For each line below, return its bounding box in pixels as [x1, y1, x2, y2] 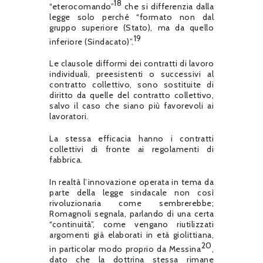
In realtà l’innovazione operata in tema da [49, 177, 214, 188]
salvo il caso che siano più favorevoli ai [49, 100, 214, 112]
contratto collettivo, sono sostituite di [49, 79, 214, 90]
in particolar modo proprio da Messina [49, 244, 201, 255]
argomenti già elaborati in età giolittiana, [49, 230, 214, 241]
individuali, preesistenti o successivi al [49, 69, 214, 80]
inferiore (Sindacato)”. [49, 36, 134, 47]
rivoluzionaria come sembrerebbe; [49, 198, 214, 209]
